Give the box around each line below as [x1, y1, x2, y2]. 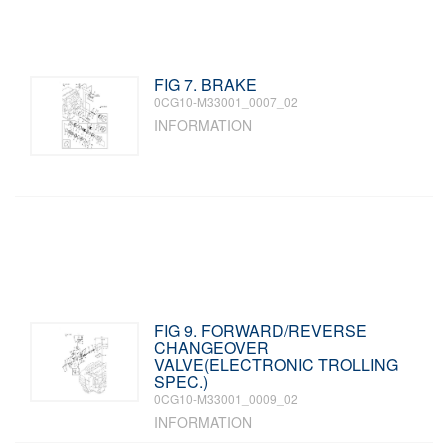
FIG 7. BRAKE [154, 73, 258, 96]
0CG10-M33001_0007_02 [154, 93, 299, 110]
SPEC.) [154, 370, 209, 393]
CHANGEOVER [154, 336, 270, 359]
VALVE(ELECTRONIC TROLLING [154, 353, 399, 376]
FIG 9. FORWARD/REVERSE [154, 319, 368, 342]
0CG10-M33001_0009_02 [154, 390, 299, 407]
